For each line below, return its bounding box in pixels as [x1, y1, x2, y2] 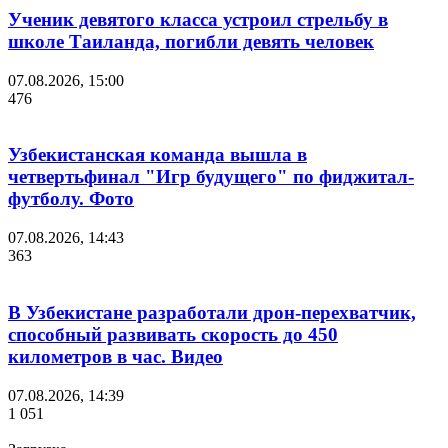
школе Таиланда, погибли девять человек [8, 30, 374, 52]
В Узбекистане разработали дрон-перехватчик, [8, 301, 416, 323]
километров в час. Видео [8, 345, 223, 367]
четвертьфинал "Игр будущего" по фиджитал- [8, 166, 414, 188]
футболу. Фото [8, 188, 134, 210]
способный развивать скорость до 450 [8, 323, 338, 345]
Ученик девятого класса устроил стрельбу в [8, 8, 388, 30]
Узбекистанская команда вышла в [8, 144, 307, 166]
